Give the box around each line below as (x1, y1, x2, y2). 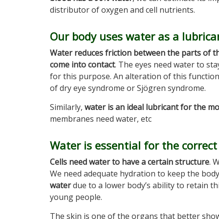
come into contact (50, 59, 115, 70)
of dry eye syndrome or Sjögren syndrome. (50, 83, 206, 93)
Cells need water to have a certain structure (50, 156, 209, 167)
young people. (50, 192, 102, 202)
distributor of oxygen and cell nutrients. (50, 4, 195, 15)
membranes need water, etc (50, 113, 152, 124)
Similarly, (50, 102, 85, 112)
